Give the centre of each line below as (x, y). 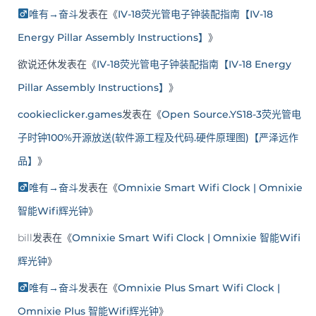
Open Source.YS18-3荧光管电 (231, 115)
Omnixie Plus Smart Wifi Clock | (199, 288)
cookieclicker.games (70, 115)
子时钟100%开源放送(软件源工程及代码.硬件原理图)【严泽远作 (158, 138)
